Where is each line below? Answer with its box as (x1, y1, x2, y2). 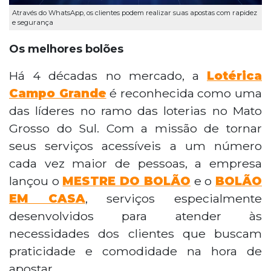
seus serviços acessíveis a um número (9, 138, 262, 153)
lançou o (9, 173, 63, 188)
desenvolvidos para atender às (9, 208, 262, 223)
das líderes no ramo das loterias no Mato (9, 103, 262, 118)
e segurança (12, 18, 53, 27)
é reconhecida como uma (109, 85, 263, 100)
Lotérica (207, 68, 262, 83)
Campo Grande (9, 85, 106, 100)
